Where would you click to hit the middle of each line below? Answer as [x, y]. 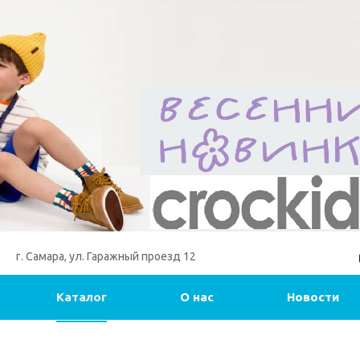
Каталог [82, 297]
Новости [313, 297]
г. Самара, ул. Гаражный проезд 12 [106, 257]
